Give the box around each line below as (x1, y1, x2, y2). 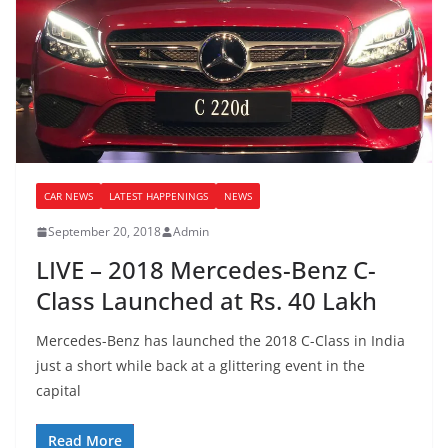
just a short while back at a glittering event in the (36, 356, 365, 376)
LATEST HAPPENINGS (109, 189, 208, 204)
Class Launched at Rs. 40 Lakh (36, 284, 377, 318)
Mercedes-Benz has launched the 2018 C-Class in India (36, 331, 405, 351)
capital (36, 381, 81, 401)
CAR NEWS (44, 189, 93, 204)
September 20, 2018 (48, 223, 161, 241)
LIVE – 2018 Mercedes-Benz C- (36, 253, 376, 287)
